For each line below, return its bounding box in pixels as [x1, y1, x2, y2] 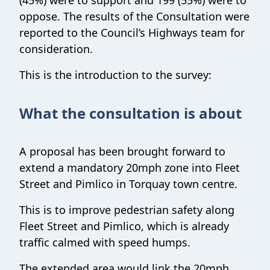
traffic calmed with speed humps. [19, 235, 190, 250]
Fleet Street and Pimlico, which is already [19, 219, 229, 233]
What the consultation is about [19, 103, 242, 123]
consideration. [19, 42, 93, 56]
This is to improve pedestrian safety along [19, 202, 234, 217]
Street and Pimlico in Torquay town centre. [19, 177, 237, 191]
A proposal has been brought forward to [19, 144, 225, 159]
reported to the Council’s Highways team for [19, 25, 245, 40]
